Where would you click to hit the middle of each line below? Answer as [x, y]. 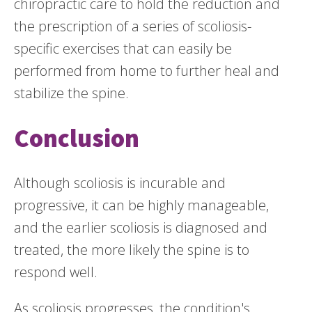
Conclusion [77, 138]
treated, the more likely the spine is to [132, 249]
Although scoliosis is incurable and [120, 182]
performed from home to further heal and [147, 70]
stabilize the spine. [71, 93]
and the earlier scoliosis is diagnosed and [141, 227]
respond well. [56, 272]
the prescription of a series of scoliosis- [133, 26]
